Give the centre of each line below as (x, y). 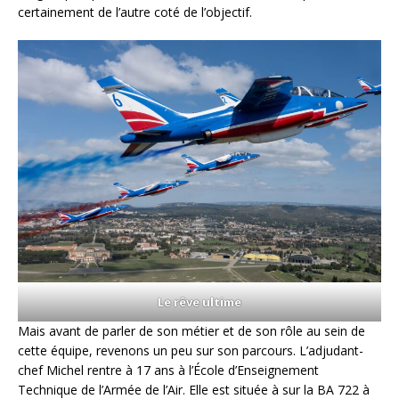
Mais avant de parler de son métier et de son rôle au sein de (191, 331)
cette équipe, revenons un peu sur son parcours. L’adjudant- (191, 351)
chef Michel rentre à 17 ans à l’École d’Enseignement (168, 370)
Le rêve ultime (199, 302)
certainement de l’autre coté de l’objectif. (135, 12)
